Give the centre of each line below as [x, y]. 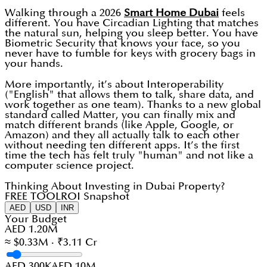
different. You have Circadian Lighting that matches [132, 23]
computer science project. [69, 166]
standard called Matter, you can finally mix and [120, 115]
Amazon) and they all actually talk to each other [122, 135]
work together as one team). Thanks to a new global [133, 105]
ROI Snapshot [95, 197]
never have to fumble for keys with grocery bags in [130, 54]
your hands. [34, 64]
